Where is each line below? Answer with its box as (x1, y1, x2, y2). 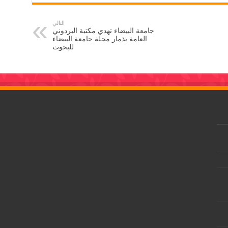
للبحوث (52, 43, 74, 51)
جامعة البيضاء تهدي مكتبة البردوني (52, 26, 154, 35)
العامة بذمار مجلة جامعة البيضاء (52, 35, 147, 43)
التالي (52, 20, 65, 26)
